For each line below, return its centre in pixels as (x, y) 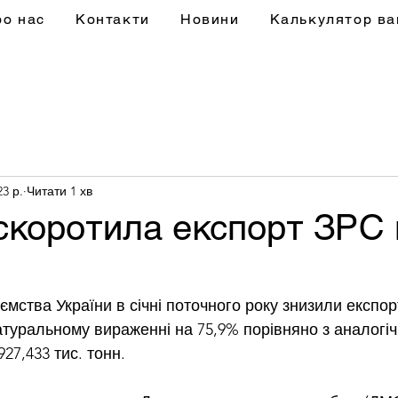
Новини (210, 19)
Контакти (113, 19)
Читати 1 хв (60, 191)
